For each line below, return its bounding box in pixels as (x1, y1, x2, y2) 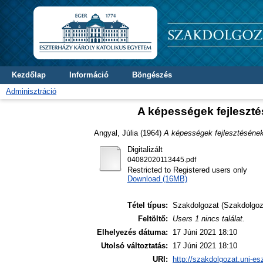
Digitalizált (127, 144, 163, 154)
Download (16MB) (127, 174, 187, 183)
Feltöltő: (138, 214, 168, 224)
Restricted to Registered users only (127, 165, 247, 174)
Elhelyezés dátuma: (97, 228, 168, 237)
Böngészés (132, 70, 172, 79)
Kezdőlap (12, 70, 46, 79)
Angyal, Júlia (94, 128, 138, 137)
